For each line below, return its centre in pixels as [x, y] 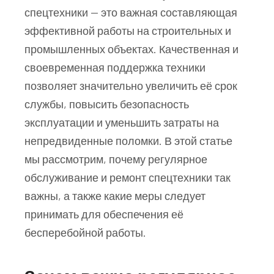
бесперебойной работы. [85, 232]
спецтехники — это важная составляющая [131, 12]
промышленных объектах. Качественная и [131, 49]
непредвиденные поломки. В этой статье [128, 140]
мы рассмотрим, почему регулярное [116, 159]
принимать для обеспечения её [104, 214]
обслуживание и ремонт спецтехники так [128, 177]
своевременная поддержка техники [115, 67]
